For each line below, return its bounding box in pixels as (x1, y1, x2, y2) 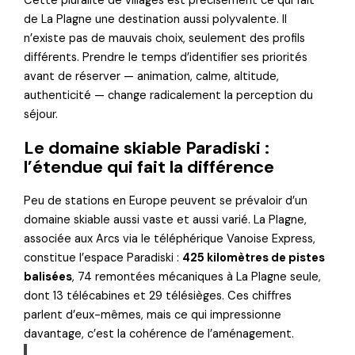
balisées (24, 269, 73, 284)
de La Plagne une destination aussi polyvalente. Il (24, 12, 288, 28)
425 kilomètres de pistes (182, 250, 326, 265)
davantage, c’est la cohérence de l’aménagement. (24, 326, 295, 342)
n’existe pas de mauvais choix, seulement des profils (24, 31, 306, 47)
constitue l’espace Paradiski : (24, 250, 183, 265)
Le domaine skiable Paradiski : (24, 136, 270, 160)
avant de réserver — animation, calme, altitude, (24, 69, 280, 85)
